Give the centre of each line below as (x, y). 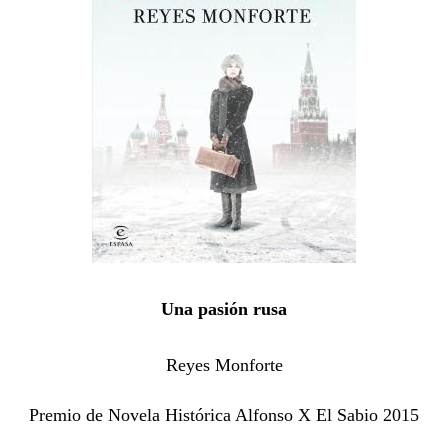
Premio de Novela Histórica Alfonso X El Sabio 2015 (224, 415)
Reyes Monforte (224, 365)
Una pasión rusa (224, 308)
